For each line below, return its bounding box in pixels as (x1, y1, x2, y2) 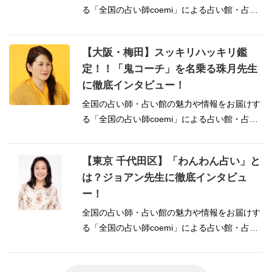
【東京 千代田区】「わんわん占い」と (82, 155, 260, 168)
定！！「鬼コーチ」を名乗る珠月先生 (82, 63, 257, 75)
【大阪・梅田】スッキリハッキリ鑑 (82, 46, 247, 58)
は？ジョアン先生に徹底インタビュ (82, 172, 247, 184)
